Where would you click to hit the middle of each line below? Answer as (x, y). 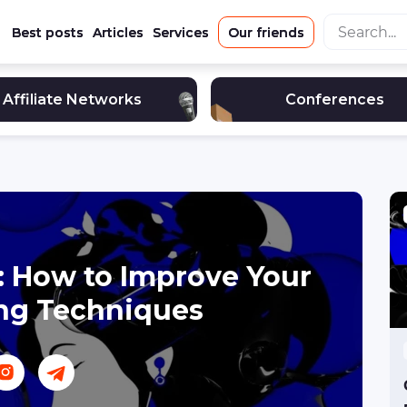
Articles (118, 32)
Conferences (334, 99)
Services (180, 32)
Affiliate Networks (73, 99)
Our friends (266, 32)
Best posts (47, 32)
